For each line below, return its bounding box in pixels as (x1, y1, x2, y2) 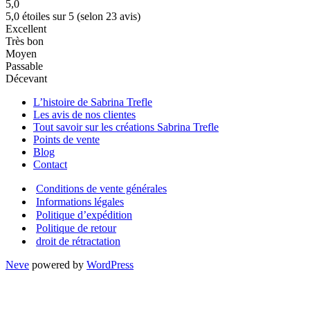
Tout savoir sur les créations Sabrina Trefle (33, 120, 219, 133)
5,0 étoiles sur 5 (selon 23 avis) (6, 10, 140, 22)
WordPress (86, 258, 134, 271)
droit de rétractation (36, 235, 120, 247)
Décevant (6, 72, 47, 84)
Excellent (6, 22, 46, 35)
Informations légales (36, 195, 124, 208)
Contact (33, 158, 67, 170)
